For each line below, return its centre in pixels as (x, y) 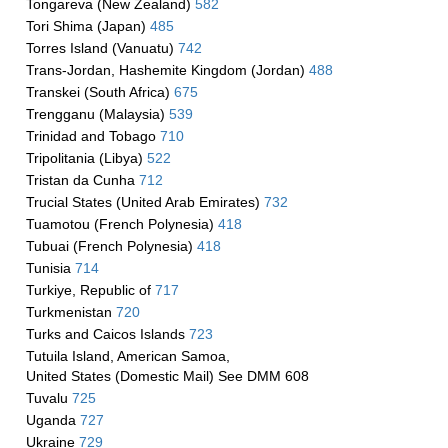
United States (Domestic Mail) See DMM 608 (167, 376)
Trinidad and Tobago (92, 136)
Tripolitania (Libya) (86, 158)
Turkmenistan (70, 312)
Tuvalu (48, 398)
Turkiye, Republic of (90, 290)
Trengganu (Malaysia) (97, 114)
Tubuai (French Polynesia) (111, 246)
